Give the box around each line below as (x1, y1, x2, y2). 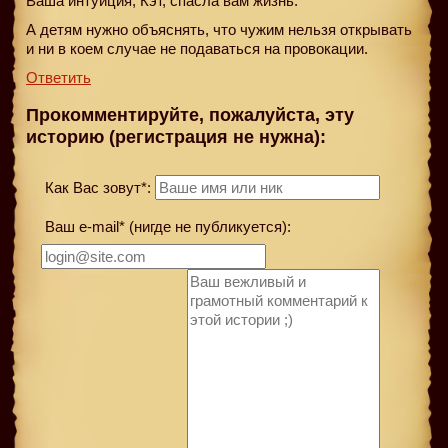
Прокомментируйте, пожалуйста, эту (26, 105, 354, 126)
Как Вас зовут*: (41, 178, 151, 196)
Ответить (26, 68, 91, 86)
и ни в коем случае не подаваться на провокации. (26, 39, 368, 57)
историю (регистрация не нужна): (26, 127, 326, 148)
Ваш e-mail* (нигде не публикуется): (41, 217, 291, 235)
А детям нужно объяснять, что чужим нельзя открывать (26, 20, 412, 38)
